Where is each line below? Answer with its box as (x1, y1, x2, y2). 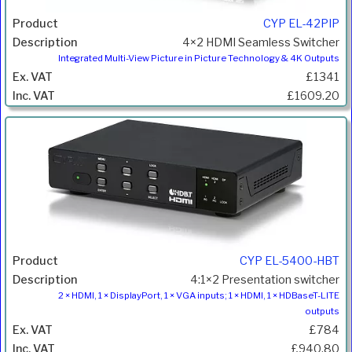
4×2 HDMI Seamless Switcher (182, 35, 339, 50)
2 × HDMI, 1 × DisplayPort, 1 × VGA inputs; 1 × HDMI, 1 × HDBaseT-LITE (58, 289, 339, 301)
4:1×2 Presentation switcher (190, 272, 339, 287)
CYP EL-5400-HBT (240, 253, 339, 268)
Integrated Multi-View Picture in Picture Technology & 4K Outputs (58, 53, 339, 64)
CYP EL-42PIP (263, 16, 339, 31)
